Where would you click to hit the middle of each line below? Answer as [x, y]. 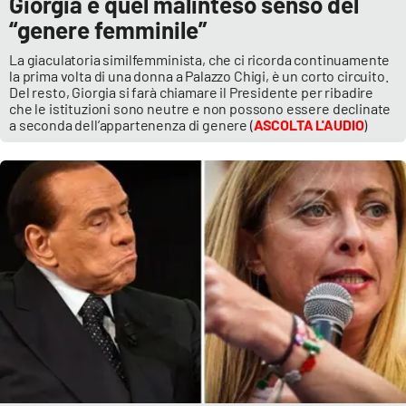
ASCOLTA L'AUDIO [309, 124]
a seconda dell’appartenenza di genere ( [131, 124]
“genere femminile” [108, 29]
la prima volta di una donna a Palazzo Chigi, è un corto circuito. [199, 75]
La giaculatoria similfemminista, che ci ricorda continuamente [200, 59]
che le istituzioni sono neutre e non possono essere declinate [200, 108]
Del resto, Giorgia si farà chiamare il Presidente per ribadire [192, 92]
